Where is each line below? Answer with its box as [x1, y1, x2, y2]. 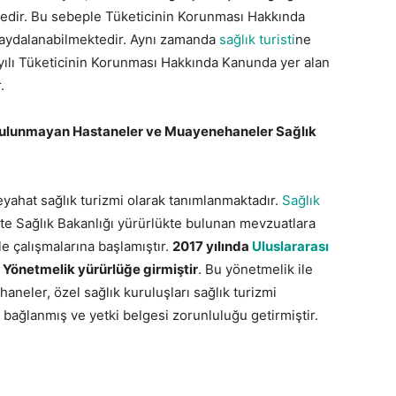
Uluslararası [252, 238, 329, 255]
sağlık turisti [219, 31, 295, 48]
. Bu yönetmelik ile [198, 261, 313, 278]
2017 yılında [172, 238, 252, 255]
